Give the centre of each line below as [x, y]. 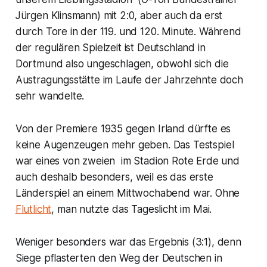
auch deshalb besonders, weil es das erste [114, 177]
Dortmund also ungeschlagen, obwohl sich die [122, 64]
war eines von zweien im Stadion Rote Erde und [127, 161]
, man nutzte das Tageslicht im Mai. [132, 209]
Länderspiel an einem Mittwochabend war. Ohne [128, 193]
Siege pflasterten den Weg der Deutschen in [119, 258]
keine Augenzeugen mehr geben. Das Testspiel [125, 145]
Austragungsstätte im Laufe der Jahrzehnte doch [129, 80]
